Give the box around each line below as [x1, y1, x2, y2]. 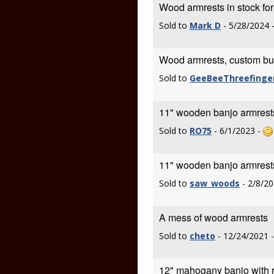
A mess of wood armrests [159, 210, 268, 224]
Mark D [190, 20, 221, 31]
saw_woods [190, 177, 240, 189]
